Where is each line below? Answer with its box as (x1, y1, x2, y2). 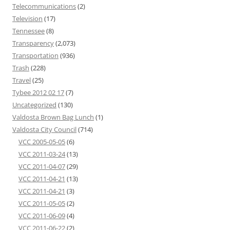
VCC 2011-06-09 (18, 211, 65, 220)
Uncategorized (12, 100, 56, 109)
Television (12, 14, 43, 23)
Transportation (12, 51, 59, 60)
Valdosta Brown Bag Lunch (12, 112, 94, 122)
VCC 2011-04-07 (18, 162, 65, 171)
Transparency (12, 39, 54, 48)
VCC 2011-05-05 (18, 199, 65, 208)
